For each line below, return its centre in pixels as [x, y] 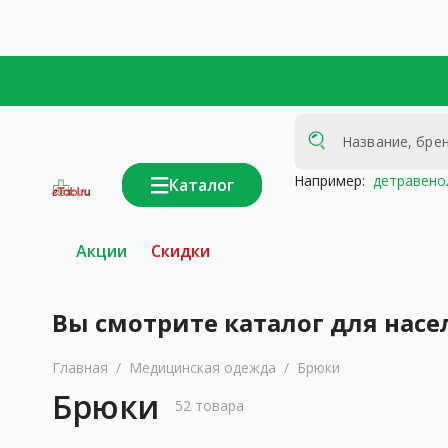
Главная [80, 367]
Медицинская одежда [202, 367]
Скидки [180, 251]
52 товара [209, 405]
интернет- [71, 211]
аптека [60, 220]
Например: [329, 180]
